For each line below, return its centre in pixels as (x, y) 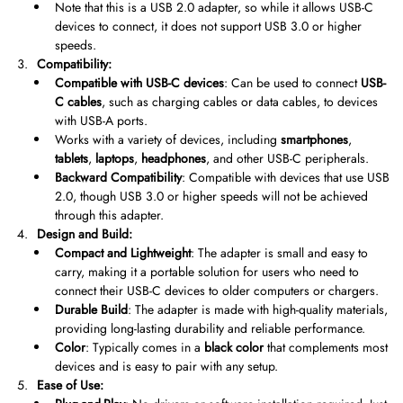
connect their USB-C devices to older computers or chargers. (217, 291)
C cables (78, 102)
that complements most (326, 348)
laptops (115, 159)
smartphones (314, 140)
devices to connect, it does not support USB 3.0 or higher (208, 27)
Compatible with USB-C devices (139, 83)
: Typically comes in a (145, 348)
